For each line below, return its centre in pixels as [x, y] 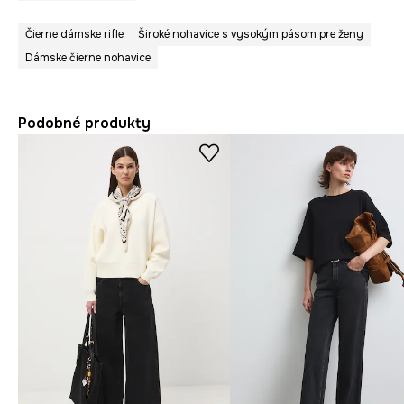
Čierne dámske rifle [74, 34]
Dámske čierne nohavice [88, 58]
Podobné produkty [84, 123]
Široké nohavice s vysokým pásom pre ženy [251, 34]
